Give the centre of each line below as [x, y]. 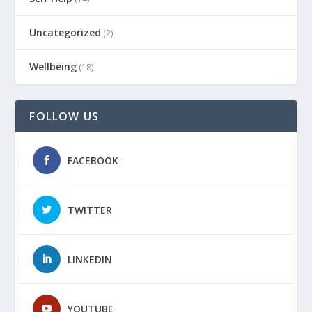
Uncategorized [65, 33]
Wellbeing [53, 67]
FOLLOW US [64, 117]
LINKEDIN [90, 260]
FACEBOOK [93, 161]
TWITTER [90, 210]
